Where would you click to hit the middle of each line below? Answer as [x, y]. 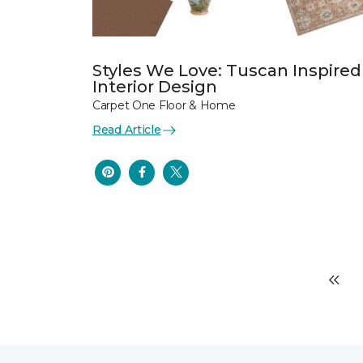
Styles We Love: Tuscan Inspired [227, 70]
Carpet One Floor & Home [164, 105]
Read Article [127, 130]
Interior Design [155, 87]
